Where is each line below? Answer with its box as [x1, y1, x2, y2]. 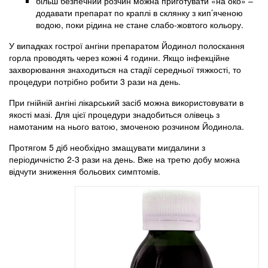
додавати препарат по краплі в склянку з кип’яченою [36, 6, 243, 19]
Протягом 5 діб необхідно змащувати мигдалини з [9, 141, 205, 153]
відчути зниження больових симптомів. [9, 165, 160, 177]
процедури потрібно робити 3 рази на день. [9, 75, 181, 87]
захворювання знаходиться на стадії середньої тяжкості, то [9, 63, 241, 75]
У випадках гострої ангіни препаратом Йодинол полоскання [9, 39, 245, 51]
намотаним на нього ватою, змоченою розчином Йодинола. [9, 120, 244, 132]
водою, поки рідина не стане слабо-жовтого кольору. [36, 18, 243, 31]
